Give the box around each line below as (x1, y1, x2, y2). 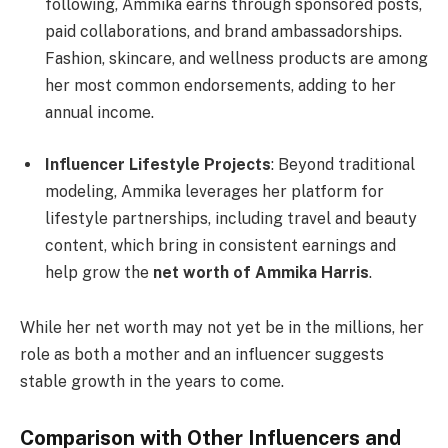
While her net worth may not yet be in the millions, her (20, 318, 424, 338)
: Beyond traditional (271, 154, 415, 174)
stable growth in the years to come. (20, 372, 284, 392)
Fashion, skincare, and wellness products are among (45, 49, 428, 69)
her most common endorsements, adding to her (45, 76, 396, 96)
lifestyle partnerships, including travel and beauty (45, 208, 417, 228)
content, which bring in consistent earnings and (45, 235, 396, 255)
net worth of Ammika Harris (153, 262, 369, 282)
